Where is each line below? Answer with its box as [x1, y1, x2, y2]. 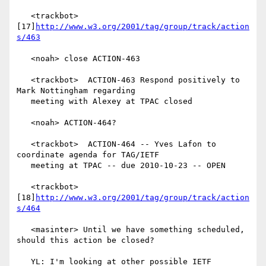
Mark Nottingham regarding [17, 86, 135, 96]
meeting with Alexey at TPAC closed [17, 97, 31, 106]
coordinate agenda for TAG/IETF [17, 150, 159, 160]
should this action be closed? [17, 236, 154, 245]
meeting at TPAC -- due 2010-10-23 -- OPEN [17, 161, 31, 170]
